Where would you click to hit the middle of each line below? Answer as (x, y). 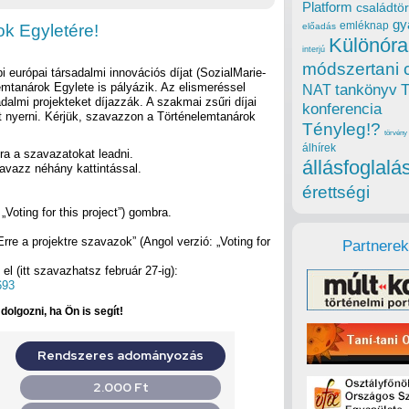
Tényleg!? (341, 130)
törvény (396, 133)
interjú (314, 50)
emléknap (364, 26)
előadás (319, 26)
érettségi (336, 193)
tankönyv (366, 90)
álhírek (319, 148)
